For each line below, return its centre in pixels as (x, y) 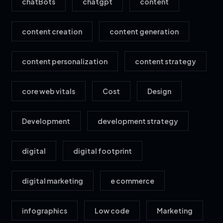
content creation (52, 31)
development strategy (138, 121)
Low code (112, 211)
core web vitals (49, 91)
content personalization (65, 61)
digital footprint (103, 151)
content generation (144, 31)
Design (159, 91)
